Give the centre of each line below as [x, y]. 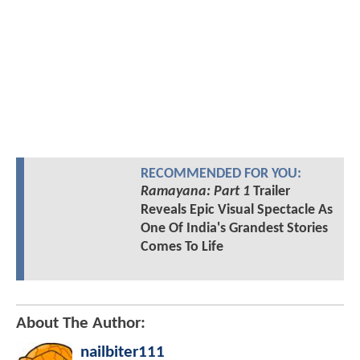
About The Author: [81, 323]
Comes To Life [182, 247]
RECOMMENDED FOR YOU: [221, 174]
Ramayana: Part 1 [195, 191]
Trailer [270, 191]
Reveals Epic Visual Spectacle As [236, 210]
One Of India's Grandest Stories [234, 228]
